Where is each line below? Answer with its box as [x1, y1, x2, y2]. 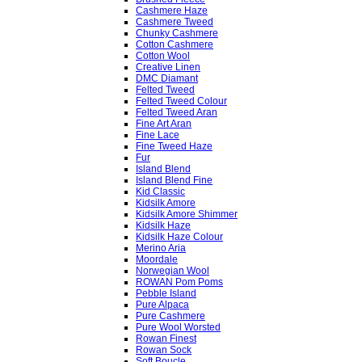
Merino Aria [136, 242, 186, 254]
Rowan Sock [136, 344, 192, 356]
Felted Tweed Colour [136, 95, 227, 107]
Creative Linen [136, 61, 200, 73]
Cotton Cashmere [136, 39, 213, 50]
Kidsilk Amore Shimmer [136, 208, 238, 220]
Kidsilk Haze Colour [136, 231, 223, 242]
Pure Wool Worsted [136, 322, 221, 333]
